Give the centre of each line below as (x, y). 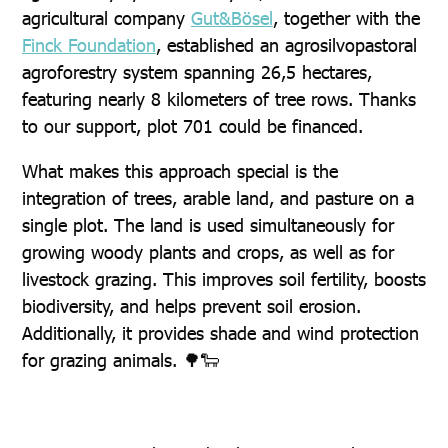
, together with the (346, 17)
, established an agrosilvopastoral (286, 44)
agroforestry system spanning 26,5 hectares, (196, 71)
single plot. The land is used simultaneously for (207, 224)
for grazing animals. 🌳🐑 (120, 359)
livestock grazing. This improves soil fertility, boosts (223, 278)
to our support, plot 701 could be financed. (192, 125)
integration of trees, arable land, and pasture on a (217, 197)
